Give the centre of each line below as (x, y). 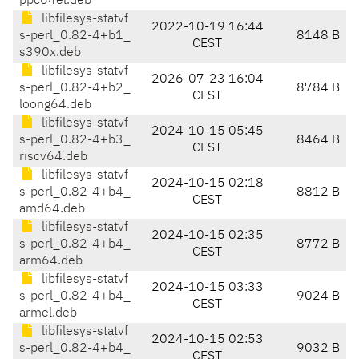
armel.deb (48, 314)
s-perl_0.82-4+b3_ (75, 141)
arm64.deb (51, 262)
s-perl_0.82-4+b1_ (75, 36)
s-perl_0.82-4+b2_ (75, 89)
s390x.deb (50, 53)
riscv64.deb (53, 157)
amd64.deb (52, 210)
